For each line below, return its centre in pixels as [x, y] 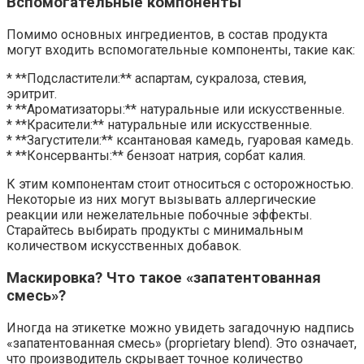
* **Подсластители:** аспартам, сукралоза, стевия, [156, 79]
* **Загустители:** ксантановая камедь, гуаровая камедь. [180, 141]
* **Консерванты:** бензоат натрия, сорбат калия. [156, 156]
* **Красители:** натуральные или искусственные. [159, 125]
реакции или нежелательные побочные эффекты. [159, 215]
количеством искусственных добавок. [124, 246]
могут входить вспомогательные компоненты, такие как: [181, 50]
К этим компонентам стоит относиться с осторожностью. [180, 184]
